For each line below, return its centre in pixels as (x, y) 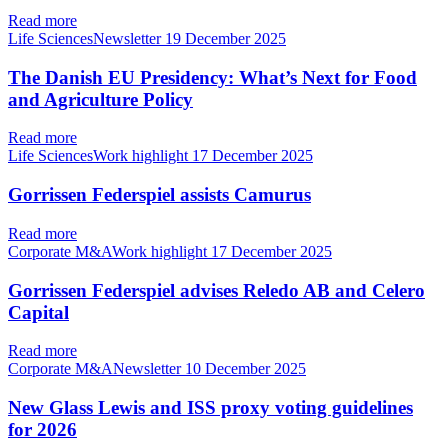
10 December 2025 (245, 369)
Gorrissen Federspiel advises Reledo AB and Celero (216, 290)
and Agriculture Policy (100, 99)
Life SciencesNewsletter (86, 39)
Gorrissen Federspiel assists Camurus (159, 195)
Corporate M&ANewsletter (96, 369)
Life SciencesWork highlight (100, 156)
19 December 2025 (225, 39)
